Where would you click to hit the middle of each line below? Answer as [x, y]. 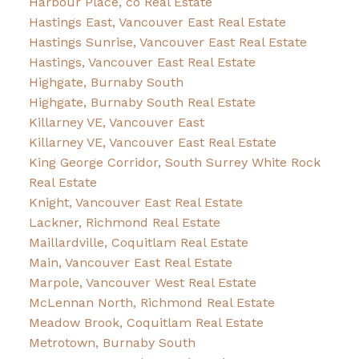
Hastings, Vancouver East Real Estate [142, 63]
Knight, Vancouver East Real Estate [135, 203]
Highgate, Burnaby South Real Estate [142, 103]
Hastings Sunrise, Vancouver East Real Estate [167, 42]
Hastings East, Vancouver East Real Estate [157, 22]
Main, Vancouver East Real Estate [130, 263]
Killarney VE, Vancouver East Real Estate [152, 143]
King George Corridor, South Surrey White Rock [174, 163]
